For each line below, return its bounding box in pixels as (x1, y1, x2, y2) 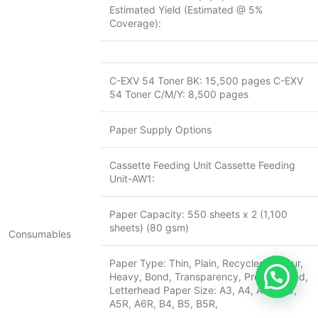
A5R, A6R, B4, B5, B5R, (109, 297, 218, 309)
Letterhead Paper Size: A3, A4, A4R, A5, (109, 284, 297, 296)
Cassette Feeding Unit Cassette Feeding (109, 159, 295, 171)
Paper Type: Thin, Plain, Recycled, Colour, (109, 257, 303, 269)
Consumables (9, 228, 71, 240)
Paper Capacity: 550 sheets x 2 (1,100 (109, 208, 287, 220)
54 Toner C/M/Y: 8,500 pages (109, 88, 248, 100)
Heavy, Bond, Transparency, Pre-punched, (109, 270, 308, 283)
